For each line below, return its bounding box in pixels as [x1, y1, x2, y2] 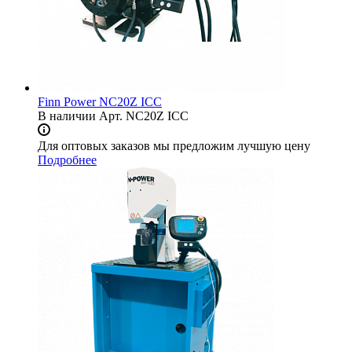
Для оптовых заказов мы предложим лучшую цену [38, 139, 310, 153]
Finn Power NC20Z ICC [38, 95, 162, 109]
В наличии [38, 109, 96, 123]
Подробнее [38, 153, 97, 167]
